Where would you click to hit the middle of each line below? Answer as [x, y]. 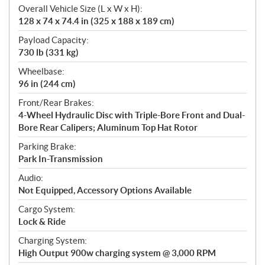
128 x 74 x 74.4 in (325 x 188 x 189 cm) [96, 21]
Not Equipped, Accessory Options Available [105, 190]
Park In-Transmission [61, 159]
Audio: [31, 177]
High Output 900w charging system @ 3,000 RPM [117, 253]
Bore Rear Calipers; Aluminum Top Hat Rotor [108, 127]
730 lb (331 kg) [49, 52]
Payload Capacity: [54, 40]
